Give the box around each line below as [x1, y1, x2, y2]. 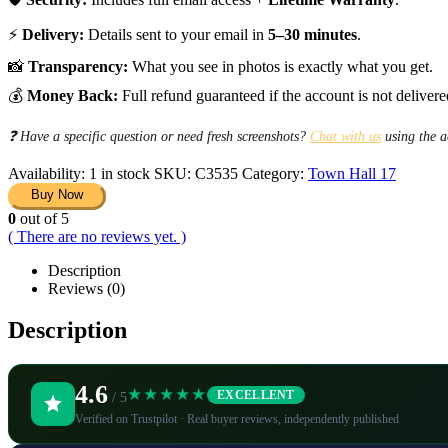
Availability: [8, 164, 89, 182]
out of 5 [16, 209, 69, 227]
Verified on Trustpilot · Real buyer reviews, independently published [75, 412, 399, 427]
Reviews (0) [48, 279, 125, 297]
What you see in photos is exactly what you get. [128, 58, 433, 76]
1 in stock [89, 164, 150, 182]
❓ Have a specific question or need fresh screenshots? [8, 128, 310, 145]
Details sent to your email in [84, 26, 268, 44]
